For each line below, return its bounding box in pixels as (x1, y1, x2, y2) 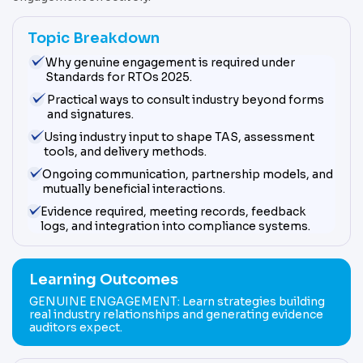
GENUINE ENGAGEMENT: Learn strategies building (29, 294, 325, 310)
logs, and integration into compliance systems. (41, 219, 311, 234)
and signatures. (46, 107, 134, 122)
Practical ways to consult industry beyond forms (46, 92, 324, 108)
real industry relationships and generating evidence (29, 307, 323, 322)
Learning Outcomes (29, 271, 178, 289)
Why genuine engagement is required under (45, 55, 295, 70)
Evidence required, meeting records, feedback (41, 204, 306, 220)
